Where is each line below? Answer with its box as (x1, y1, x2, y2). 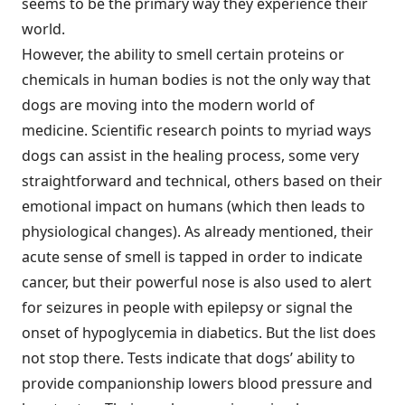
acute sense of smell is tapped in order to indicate (22, 247, 363, 267)
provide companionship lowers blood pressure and (22, 373, 372, 393)
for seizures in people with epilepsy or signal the (22, 297, 353, 317)
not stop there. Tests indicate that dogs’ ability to (22, 348, 355, 368)
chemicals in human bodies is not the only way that (22, 70, 371, 89)
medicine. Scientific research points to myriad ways (22, 120, 372, 140)
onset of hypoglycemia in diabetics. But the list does (22, 323, 376, 343)
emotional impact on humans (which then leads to (22, 196, 365, 216)
